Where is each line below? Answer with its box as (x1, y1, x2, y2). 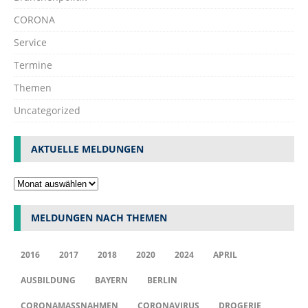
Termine (14, 58, 52, 71)
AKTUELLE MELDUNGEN (31, 142, 144, 155)
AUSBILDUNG (21, 274, 76, 286)
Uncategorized (14, 103, 80, 117)
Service (14, 35, 47, 49)
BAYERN (95, 274, 128, 286)
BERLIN (147, 274, 177, 286)
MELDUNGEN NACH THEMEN (31, 210, 167, 224)
